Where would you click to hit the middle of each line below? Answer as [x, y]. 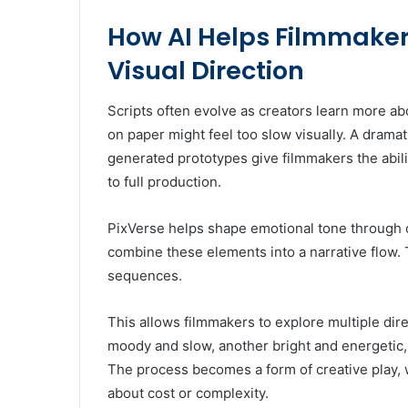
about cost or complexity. [188, 393]
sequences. [145, 276]
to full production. [164, 182]
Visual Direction [206, 70]
